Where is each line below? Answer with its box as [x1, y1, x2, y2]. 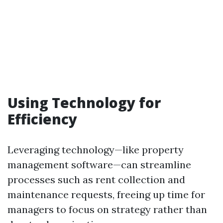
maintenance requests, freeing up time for [7, 188, 205, 201]
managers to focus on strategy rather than [7, 203, 207, 216]
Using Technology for [7, 93, 161, 112]
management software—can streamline [7, 158, 191, 171]
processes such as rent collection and [7, 173, 185, 186]
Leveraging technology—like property [7, 143, 184, 156]
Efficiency [7, 110, 77, 128]
